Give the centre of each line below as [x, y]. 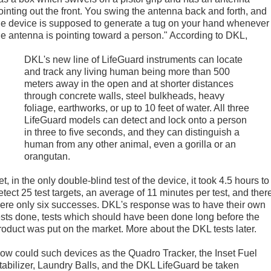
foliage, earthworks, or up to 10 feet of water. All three [137, 108]
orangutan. [47, 157]
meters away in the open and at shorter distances [129, 84]
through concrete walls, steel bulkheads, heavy [124, 96]
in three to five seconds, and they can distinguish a [132, 132]
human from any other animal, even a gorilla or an [130, 145]
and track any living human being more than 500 [127, 72]
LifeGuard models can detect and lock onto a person [135, 120]
